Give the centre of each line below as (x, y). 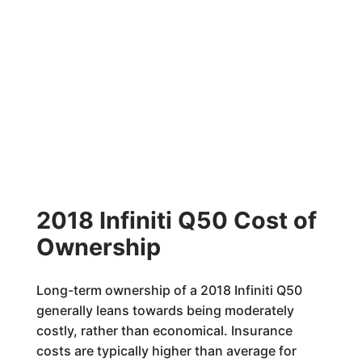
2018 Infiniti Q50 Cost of (176, 220)
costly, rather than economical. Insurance (164, 330)
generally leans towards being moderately (165, 310)
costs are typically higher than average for (166, 351)
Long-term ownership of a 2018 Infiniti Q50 (169, 290)
